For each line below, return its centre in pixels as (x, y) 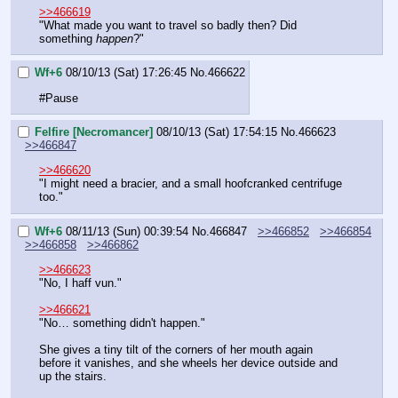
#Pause (59, 98)
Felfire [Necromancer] (94, 132)
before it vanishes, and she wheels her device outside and (188, 363)
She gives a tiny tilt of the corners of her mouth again (176, 350)
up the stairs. (73, 377)
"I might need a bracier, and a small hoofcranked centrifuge (191, 184)
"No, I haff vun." (80, 283)
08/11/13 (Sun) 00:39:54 (127, 232)
